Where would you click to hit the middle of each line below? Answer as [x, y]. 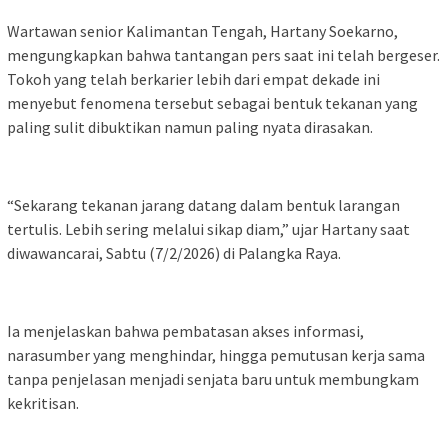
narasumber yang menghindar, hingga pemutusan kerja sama [216, 354]
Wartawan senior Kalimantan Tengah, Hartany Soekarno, [202, 30]
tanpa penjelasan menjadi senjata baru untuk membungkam [213, 378]
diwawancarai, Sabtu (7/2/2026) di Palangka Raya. [174, 252]
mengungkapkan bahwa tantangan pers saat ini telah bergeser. [223, 54]
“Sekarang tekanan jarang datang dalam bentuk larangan [203, 204]
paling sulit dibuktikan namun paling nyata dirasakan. [190, 126]
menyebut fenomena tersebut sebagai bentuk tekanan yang [212, 102]
